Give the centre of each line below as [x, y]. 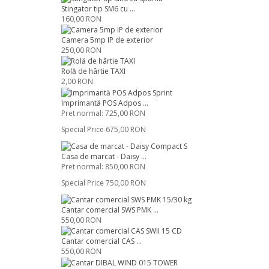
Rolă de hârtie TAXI [93, 71]
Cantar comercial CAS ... [101, 241]
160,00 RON [81, 19]
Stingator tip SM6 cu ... [98, 8]
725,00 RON [125, 113]
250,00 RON [81, 50]
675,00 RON [126, 129]
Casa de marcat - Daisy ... [104, 156]
